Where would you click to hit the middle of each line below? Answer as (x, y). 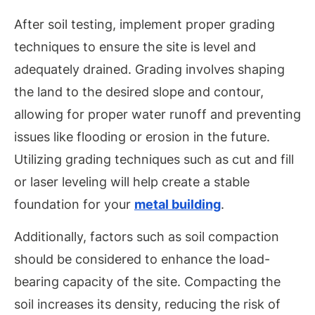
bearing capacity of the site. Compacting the (147, 282)
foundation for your (74, 204)
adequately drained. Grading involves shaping (149, 69)
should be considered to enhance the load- (142, 259)
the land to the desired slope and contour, (139, 91)
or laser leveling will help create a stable (132, 181)
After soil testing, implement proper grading (144, 24)
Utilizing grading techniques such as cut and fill (154, 159)
